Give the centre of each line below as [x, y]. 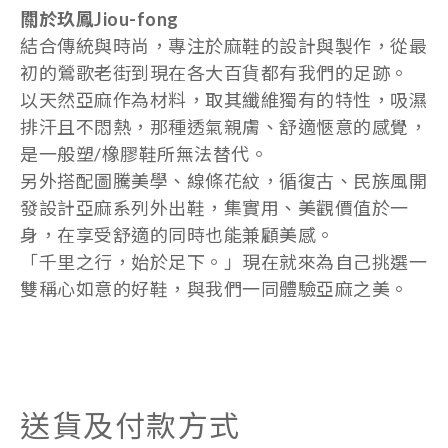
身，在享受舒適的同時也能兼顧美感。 [177, 235]
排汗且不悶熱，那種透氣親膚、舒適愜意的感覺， [223, 127]
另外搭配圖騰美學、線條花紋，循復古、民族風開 [223, 181]
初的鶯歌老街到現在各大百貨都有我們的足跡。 [214, 73]
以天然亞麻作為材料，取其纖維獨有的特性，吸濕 [223, 100]
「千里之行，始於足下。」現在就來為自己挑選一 [223, 262]
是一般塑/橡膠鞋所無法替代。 [144, 154]
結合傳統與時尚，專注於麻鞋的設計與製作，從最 [223, 46]
